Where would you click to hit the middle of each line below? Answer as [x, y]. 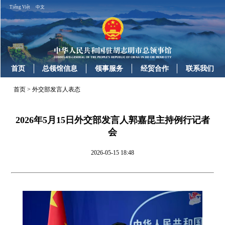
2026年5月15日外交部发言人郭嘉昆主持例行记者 [113, 120]
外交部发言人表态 [57, 90]
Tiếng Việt [20, 7]
